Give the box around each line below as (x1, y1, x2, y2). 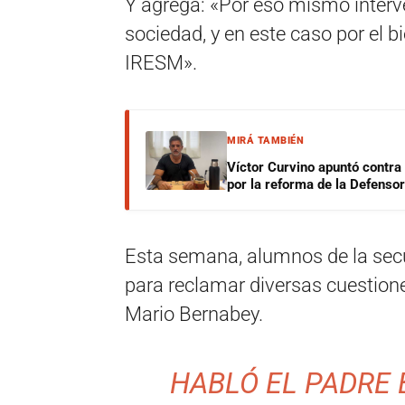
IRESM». (125, 52, 197, 74)
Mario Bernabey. (125, 303, 263, 325)
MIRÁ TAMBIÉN (227, 135, 304, 146)
